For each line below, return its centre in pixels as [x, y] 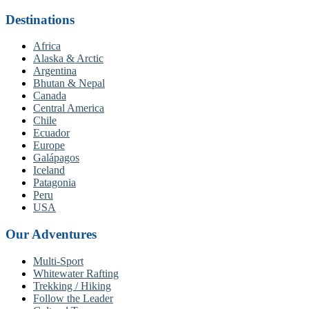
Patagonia [54, 183]
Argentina [55, 71]
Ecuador [51, 133]
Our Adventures [51, 235]
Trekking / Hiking [72, 286]
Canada [50, 96]
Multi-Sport [58, 261]
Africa [47, 46]
